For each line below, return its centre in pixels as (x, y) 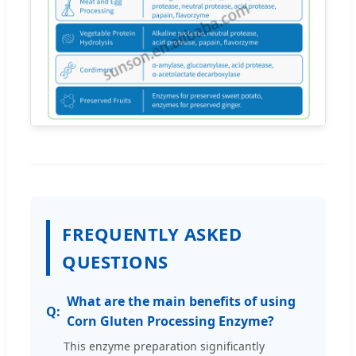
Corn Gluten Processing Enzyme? (170, 321)
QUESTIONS (115, 262)
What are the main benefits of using (181, 302)
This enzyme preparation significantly (164, 346)
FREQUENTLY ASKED (152, 234)
